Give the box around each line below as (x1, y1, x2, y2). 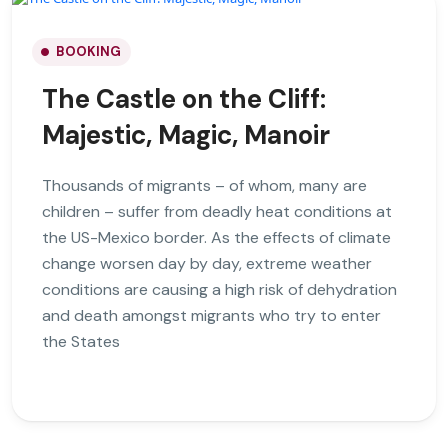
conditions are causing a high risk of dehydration (42, 279, 397, 301)
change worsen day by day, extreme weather (42, 253, 372, 275)
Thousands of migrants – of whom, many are (42, 175, 367, 197)
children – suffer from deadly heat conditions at (42, 201, 392, 223)
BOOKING (56, 43, 121, 61)
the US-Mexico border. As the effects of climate (42, 227, 391, 249)
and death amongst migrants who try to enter (42, 305, 381, 327)
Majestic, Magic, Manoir (42, 118, 330, 153)
